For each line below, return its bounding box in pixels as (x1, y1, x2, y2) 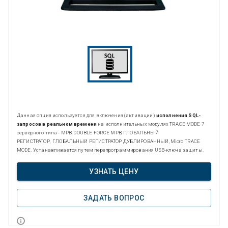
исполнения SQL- (156, 112, 201, 118)
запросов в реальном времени (17, 121, 98, 127)
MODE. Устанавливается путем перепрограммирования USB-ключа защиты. (17, 147, 205, 153)
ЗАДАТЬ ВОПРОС (83, 193, 145, 202)
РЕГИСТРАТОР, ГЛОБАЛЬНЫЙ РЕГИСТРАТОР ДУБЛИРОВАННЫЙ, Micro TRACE (17, 138, 201, 144)
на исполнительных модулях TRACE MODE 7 (98, 121, 204, 127)
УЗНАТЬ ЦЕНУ (89, 167, 139, 176)
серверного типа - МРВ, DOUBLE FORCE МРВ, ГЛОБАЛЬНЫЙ (17, 129, 159, 135)
